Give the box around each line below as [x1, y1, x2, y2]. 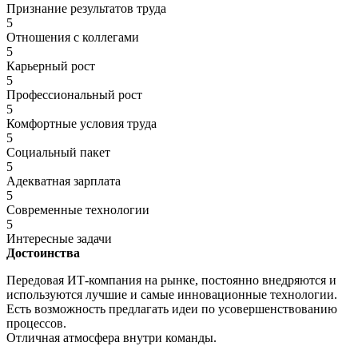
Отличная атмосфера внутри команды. [6, 330, 217, 344]
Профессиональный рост [6, 87, 142, 101]
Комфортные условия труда [6, 116, 157, 130]
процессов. [6, 316, 66, 330]
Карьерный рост [6, 58, 95, 73]
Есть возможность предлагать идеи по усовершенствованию [6, 301, 337, 316]
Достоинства [6, 245, 80, 260]
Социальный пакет [6, 145, 110, 159]
